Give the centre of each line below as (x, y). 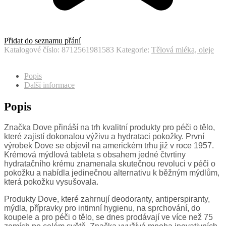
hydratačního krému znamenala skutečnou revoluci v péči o (110, 163)
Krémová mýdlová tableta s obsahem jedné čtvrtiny (95, 154)
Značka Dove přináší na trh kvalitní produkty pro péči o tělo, (109, 127)
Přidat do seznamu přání (42, 41)
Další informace (49, 85)
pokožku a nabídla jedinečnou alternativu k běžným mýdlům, (112, 173)
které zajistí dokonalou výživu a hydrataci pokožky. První (104, 136)
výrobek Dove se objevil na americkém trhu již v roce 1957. (109, 145)
